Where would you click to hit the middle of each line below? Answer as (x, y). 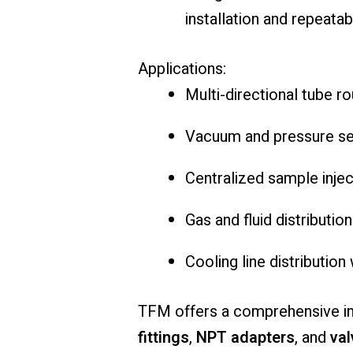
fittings (163, 338)
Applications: (182, 69)
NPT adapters (245, 338)
